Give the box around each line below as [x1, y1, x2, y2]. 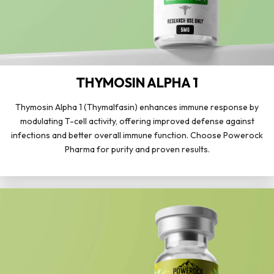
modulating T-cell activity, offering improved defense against [20, 115, 254, 127]
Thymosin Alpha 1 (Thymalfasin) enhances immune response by [15, 101, 259, 113]
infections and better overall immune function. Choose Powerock [11, 129, 263, 141]
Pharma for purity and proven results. [64, 143, 210, 155]
